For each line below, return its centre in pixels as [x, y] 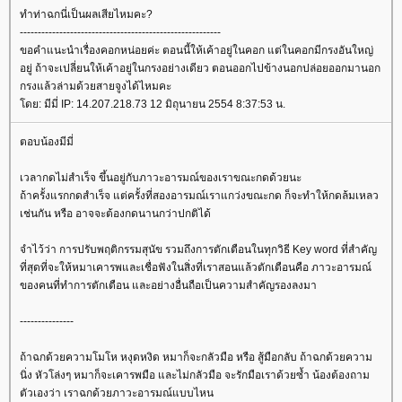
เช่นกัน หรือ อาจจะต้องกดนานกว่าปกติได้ [115, 213]
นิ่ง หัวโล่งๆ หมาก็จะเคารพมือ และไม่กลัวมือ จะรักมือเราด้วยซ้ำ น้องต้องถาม [195, 375]
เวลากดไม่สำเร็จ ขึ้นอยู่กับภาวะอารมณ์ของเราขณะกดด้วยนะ [161, 177]
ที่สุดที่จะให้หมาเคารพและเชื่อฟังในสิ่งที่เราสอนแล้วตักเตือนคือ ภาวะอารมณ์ [196, 267]
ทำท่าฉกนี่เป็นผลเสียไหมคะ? [86, 14]
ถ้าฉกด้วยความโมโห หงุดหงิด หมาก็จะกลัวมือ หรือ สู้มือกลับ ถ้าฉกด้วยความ [196, 357]
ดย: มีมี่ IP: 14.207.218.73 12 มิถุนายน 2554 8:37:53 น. [153, 104]
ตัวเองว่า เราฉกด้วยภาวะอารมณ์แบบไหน [117, 393]
